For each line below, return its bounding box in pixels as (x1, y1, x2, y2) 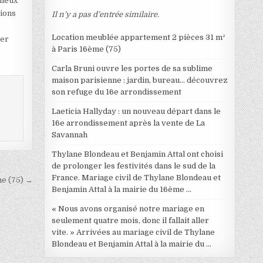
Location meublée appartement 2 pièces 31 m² (51, 32, 225, 42)
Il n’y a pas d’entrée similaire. (51, 9, 159, 19)
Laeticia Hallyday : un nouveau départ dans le (51, 106, 221, 116)
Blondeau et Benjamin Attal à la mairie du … (51, 239, 211, 248)
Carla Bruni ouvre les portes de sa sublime (51, 63, 213, 73)
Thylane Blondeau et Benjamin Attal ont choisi (51, 149, 223, 159)
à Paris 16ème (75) (51, 44, 121, 53)
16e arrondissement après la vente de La (51, 118, 205, 127)
